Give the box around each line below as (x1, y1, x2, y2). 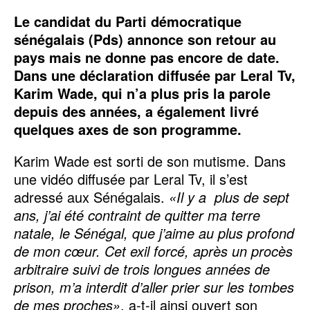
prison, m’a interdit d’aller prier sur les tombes (14, 276, 294, 297)
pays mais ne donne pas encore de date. (14, 46, 280, 67)
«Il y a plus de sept (169, 186, 289, 207)
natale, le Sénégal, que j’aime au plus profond (14, 222, 294, 243)
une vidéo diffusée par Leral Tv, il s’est (14, 168, 248, 189)
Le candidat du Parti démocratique (14, 10, 241, 31)
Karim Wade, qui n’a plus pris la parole (14, 82, 271, 103)
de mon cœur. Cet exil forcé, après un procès (14, 240, 293, 261)
